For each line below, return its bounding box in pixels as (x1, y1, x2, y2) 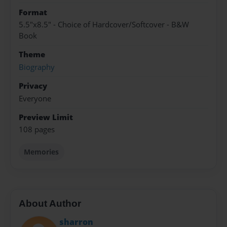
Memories (24, 147, 59, 157)
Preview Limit (19, 111, 73, 123)
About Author (19, 198, 81, 209)
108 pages (19, 124, 55, 135)
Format (19, 7, 47, 18)
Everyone (19, 93, 51, 104)
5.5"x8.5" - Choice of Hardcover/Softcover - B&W (19, 19, 189, 30)
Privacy (19, 81, 47, 92)
